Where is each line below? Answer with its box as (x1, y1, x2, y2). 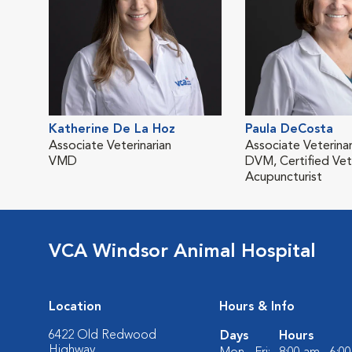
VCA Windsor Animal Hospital (49, 243, 316, 262)
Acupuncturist (245, 171, 322, 184)
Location (49, 301, 101, 313)
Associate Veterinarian (49, 140, 171, 152)
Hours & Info (219, 301, 295, 313)
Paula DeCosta (245, 123, 333, 136)
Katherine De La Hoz (49, 123, 175, 136)
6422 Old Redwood (49, 329, 156, 342)
